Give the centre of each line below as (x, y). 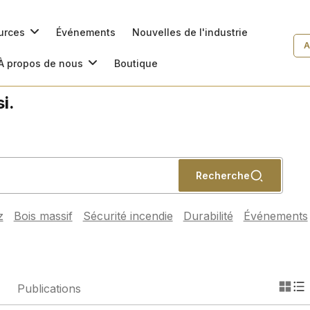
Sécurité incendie (128, 216)
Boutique (136, 63)
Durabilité (208, 216)
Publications (49, 289)
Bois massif (43, 216)
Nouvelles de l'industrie (190, 32)
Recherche (223, 175)
